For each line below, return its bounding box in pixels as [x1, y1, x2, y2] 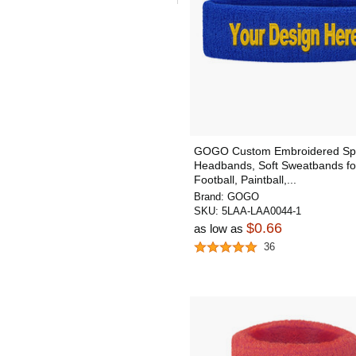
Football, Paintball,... [194, 173, 296, 186]
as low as [194, 222, 246, 235]
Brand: [194, 191, 227, 203]
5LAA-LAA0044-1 [222, 205, 301, 217]
